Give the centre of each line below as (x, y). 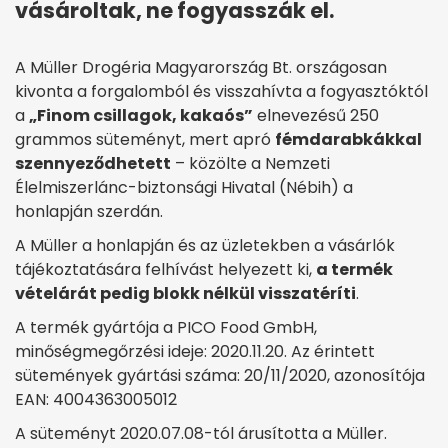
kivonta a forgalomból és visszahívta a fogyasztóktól (221, 92)
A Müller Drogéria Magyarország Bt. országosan (201, 68)
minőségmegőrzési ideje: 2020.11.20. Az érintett (195, 352)
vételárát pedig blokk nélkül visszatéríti (185, 294)
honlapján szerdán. (89, 212)
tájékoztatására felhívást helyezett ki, (165, 270)
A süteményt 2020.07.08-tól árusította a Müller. (211, 434)
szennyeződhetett (93, 164)
